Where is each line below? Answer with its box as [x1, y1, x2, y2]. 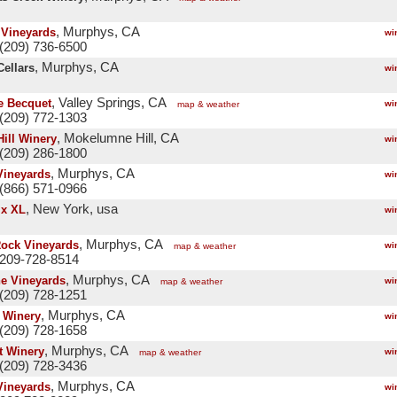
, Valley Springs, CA [51, 96, 167, 110]
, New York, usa [26, 202, 118, 216]
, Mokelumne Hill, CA [57, 131, 179, 145]
